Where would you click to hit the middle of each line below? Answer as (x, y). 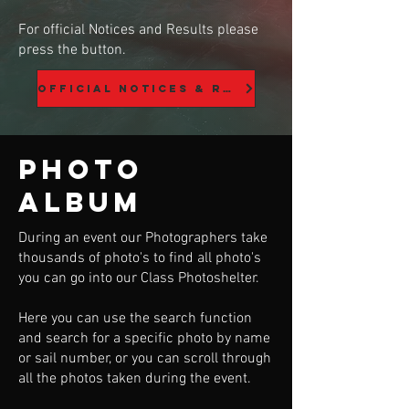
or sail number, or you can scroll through (145, 359)
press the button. (72, 50)
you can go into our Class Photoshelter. (141, 278)
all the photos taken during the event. (136, 379)
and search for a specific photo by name (144, 339)
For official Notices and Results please (138, 30)
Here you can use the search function (135, 319)
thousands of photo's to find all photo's (140, 258)
